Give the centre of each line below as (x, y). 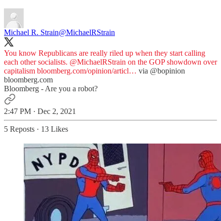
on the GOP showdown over (171, 62)
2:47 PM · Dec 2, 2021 (40, 111)
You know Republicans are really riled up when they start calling (105, 53)
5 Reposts (19, 129)
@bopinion (167, 71)
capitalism (20, 71)
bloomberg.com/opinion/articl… (87, 71)
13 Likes (55, 129)
